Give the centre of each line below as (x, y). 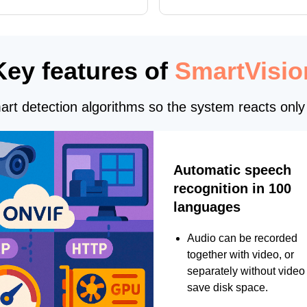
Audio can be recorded (242, 238)
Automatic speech (232, 170)
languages (207, 207)
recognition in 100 (232, 189)
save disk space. (228, 288)
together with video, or (241, 255)
